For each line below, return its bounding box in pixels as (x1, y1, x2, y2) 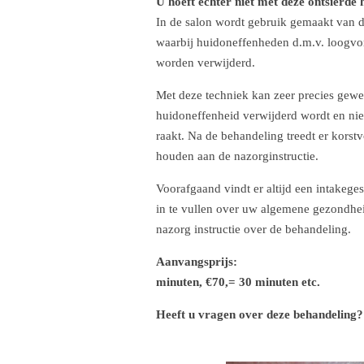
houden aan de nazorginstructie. (156, 149, 318, 162)
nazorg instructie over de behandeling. (156, 223, 351, 236)
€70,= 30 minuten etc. (206, 275, 320, 288)
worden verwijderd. (156, 56, 255, 69)
